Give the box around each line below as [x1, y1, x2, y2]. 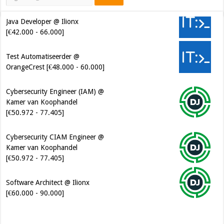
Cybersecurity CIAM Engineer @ [6, 133, 104, 141]
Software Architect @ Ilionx [6, 178, 90, 187]
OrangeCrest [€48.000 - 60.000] [6, 63, 105, 71]
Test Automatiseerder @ [6, 52, 80, 61]
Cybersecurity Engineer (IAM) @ [6, 87, 104, 96]
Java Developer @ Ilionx [6, 17, 79, 26]
